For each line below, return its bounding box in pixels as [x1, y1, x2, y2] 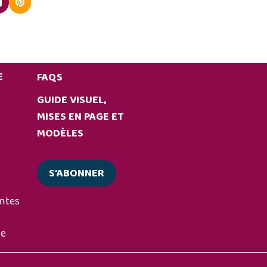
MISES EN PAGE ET [37, 108, 124, 125]
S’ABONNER [49, 164, 105, 182]
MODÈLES [37, 125, 84, 142]
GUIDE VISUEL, [37, 92, 107, 108]
